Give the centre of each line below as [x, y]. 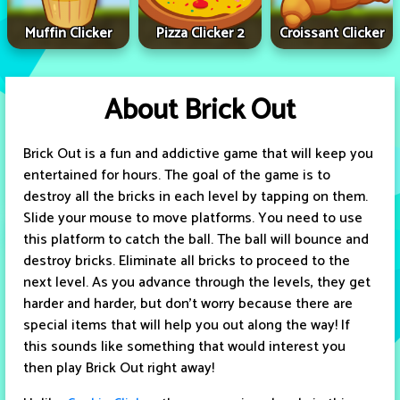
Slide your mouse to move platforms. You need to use [193, 219]
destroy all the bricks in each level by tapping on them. [196, 197]
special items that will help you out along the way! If [187, 326]
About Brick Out [200, 111]
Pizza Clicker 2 [200, 34]
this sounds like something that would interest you [184, 347]
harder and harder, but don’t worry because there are [188, 304]
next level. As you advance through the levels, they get [197, 283]
